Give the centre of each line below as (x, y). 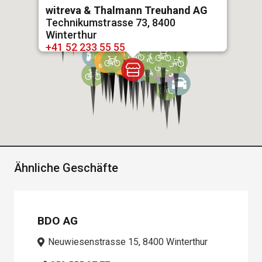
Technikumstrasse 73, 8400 (111, 22)
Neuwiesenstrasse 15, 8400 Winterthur (128, 242)
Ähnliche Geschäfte (66, 168)
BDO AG (58, 221)
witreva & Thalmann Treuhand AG (127, 10)
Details (62, 59)
